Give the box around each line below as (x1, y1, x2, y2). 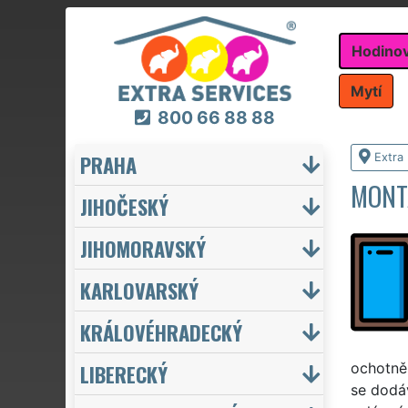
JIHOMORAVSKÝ (80, 232, 206, 263)
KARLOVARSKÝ (80, 274, 199, 305)
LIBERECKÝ (80, 358, 168, 389)
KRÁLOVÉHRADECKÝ (80, 316, 242, 347)
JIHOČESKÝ (80, 190, 168, 221)
